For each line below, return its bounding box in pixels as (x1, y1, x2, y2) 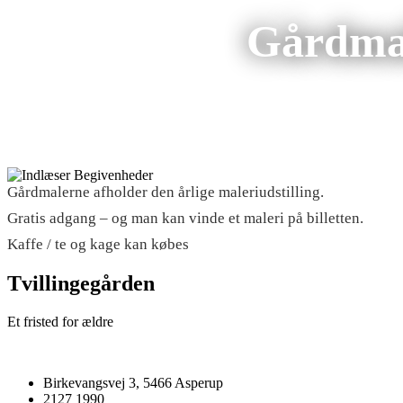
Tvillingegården (7, 271, 155, 295)
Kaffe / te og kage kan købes (7, 236, 189, 253)
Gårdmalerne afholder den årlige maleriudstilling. (7, 184, 324, 201)
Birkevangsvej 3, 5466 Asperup (43, 374, 223, 390)
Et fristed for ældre (7, 313, 113, 329)
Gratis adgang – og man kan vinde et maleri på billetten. (7, 210, 363, 227)
